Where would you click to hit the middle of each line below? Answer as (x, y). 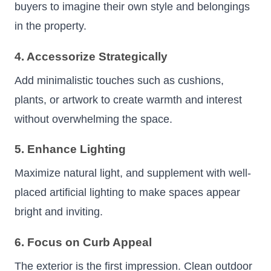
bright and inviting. (59, 212)
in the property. (51, 26)
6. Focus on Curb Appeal (83, 242)
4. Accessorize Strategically (91, 56)
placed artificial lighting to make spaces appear (127, 193)
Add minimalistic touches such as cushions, (119, 80)
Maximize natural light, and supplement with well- (133, 173)
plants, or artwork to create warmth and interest (128, 100)
